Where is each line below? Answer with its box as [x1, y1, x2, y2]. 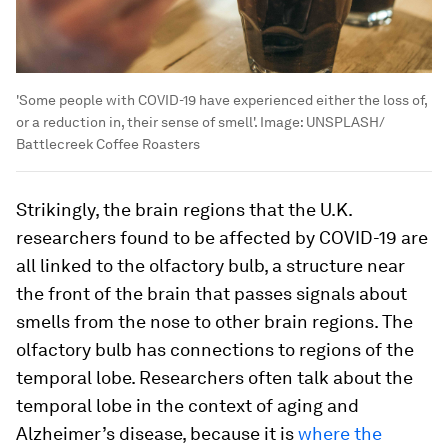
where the [298, 423, 382, 445]
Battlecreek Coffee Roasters [16, 136, 200, 153]
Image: [260, 114, 306, 131]
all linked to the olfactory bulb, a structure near [16, 255, 405, 277]
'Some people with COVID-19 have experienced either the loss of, [16, 92, 427, 109]
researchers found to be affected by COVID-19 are [16, 227, 428, 249]
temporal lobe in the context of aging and [16, 395, 359, 417]
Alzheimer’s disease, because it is [16, 423, 298, 445]
